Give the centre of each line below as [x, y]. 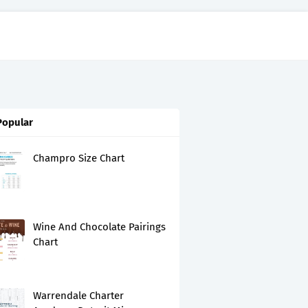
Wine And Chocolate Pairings [99, 227]
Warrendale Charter [78, 296]
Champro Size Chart [79, 158]
